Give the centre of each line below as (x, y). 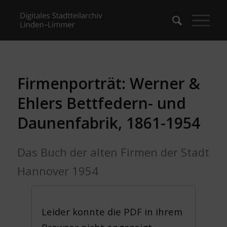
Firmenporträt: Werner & (108, 83)
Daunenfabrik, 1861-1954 (108, 123)
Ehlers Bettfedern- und (101, 103)
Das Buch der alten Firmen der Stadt (113, 152)
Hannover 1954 (58, 171)
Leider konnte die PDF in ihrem (112, 211)
